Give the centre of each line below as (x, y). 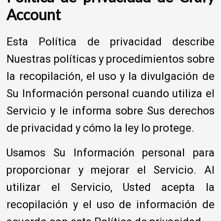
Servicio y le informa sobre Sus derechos (110, 110)
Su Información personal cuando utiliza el (110, 93)
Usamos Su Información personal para (110, 152)
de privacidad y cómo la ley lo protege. (101, 128)
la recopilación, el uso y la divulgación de (110, 76)
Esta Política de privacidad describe (110, 41)
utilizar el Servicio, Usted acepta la (110, 187)
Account (34, 14)
